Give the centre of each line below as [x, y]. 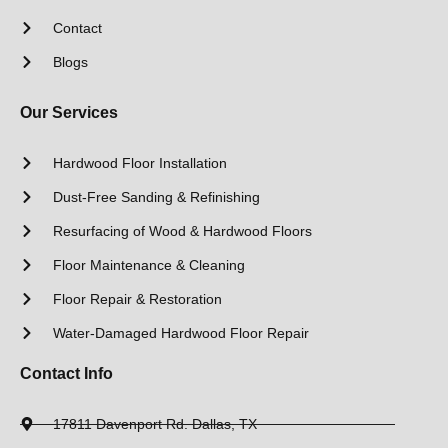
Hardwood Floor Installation [139, 162]
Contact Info [66, 373]
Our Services [69, 112]
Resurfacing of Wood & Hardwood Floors [182, 230]
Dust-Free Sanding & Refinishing [156, 196]
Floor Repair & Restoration [137, 298]
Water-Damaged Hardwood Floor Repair [180, 332]
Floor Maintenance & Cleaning [148, 264]
